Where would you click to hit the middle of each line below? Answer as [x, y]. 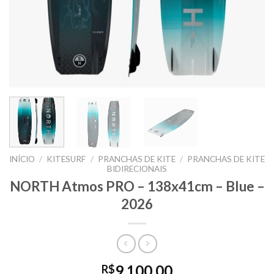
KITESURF [66, 159]
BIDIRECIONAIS [137, 168]
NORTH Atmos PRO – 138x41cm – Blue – [137, 187]
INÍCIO [22, 159]
